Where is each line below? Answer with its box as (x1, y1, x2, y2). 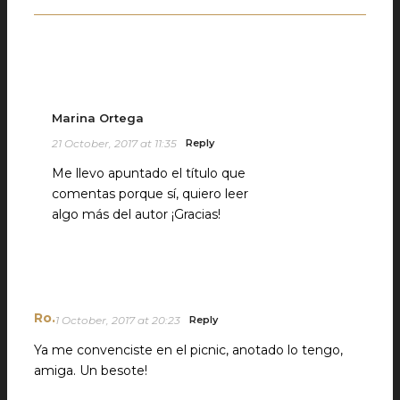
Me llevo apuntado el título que (52, 164, 246, 181)
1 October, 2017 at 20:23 (55, 312, 180, 327)
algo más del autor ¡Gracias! (52, 205, 221, 222)
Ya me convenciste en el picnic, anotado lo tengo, (34, 341, 343, 358)
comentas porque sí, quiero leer (52, 185, 248, 202)
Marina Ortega (52, 110, 144, 125)
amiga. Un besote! (34, 362, 147, 379)
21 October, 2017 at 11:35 (52, 136, 177, 150)
